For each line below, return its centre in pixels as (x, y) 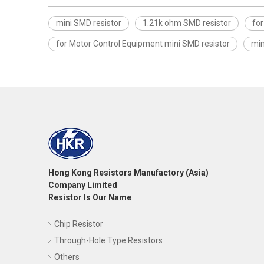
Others (67, 257)
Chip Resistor (79, 224)
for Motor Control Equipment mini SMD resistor (143, 44)
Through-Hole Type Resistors (108, 240)
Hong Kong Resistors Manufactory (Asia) (128, 173)
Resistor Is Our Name (90, 197)
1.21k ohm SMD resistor (187, 23)
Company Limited (83, 185)
